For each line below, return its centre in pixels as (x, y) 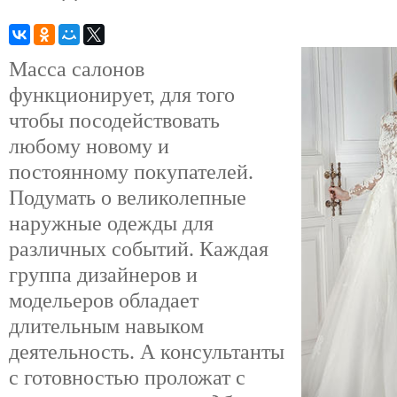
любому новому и (89, 146)
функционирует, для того (122, 94)
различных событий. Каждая (139, 249)
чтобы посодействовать (114, 120)
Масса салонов (77, 69)
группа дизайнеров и (103, 274)
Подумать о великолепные (128, 197)
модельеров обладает (104, 300)
